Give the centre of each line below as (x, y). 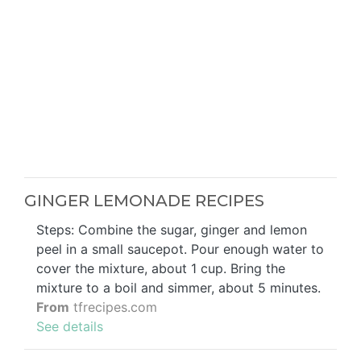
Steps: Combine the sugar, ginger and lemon (172, 229)
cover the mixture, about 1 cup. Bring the (161, 268)
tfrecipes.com (113, 307)
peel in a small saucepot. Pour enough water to (180, 249)
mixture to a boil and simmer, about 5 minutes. (178, 287)
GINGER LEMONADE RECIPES (144, 200)
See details (70, 326)
